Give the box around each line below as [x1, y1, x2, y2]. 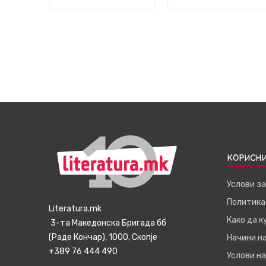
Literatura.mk [49, 204, 102, 214]
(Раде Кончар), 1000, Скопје [49, 232, 157, 242]
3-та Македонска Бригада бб [49, 218, 166, 228]
